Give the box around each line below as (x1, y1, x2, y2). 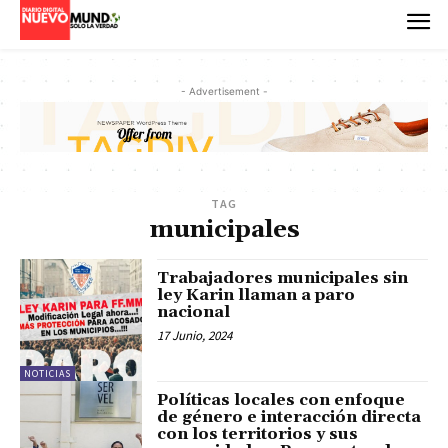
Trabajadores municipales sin (157, 268, 409, 289)
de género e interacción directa (157, 407, 422, 428)
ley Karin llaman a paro (157, 285, 356, 306)
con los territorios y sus (157, 424, 359, 445)
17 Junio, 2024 (157, 327, 233, 345)
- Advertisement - (180, 84, 268, 97)
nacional (157, 302, 231, 323)
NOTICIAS (24, 367, 71, 381)
